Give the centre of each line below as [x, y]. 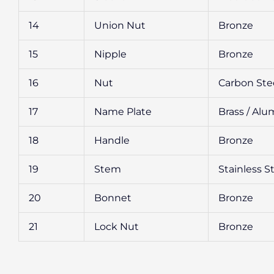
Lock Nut [117, 226]
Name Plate [123, 111]
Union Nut [120, 25]
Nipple [110, 54]
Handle [112, 140]
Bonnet [113, 198]
